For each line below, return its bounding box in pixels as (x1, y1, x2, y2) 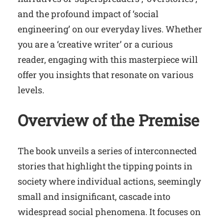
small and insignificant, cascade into (18, 190, 170, 202)
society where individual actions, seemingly (18, 175, 201, 187)
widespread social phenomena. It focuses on (18, 205, 201, 218)
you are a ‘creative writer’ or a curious (18, 38, 173, 50)
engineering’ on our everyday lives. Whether (18, 23, 202, 35)
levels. (18, 83, 44, 96)
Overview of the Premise (18, 110, 199, 131)
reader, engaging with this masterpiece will (18, 53, 198, 65)
